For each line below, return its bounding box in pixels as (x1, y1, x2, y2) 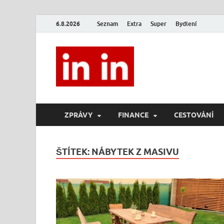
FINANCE (118, 110, 148, 119)
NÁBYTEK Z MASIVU (91, 146, 179, 157)
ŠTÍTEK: (56, 146, 91, 157)
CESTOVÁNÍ (174, 110, 213, 119)
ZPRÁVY (64, 110, 92, 119)
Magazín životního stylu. (141, 57, 216, 66)
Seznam (97, 19, 118, 27)
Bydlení (175, 19, 196, 27)
